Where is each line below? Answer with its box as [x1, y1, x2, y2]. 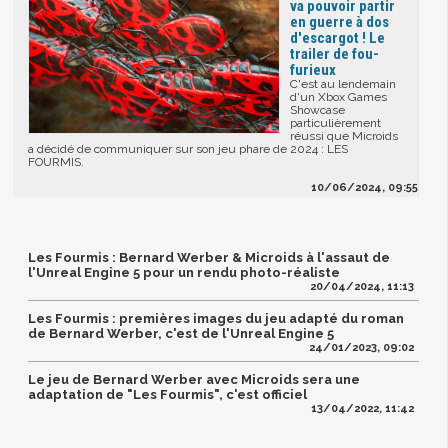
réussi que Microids [290, 129, 399, 144]
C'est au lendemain [290, 77, 397, 92]
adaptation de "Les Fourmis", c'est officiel [28, 387, 308, 403]
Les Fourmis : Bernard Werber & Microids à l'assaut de [28, 250, 391, 266]
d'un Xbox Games [290, 90, 388, 105]
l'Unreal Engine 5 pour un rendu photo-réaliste [28, 265, 341, 281]
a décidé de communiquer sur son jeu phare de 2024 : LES [28, 142, 349, 157]
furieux [290, 61, 337, 80]
